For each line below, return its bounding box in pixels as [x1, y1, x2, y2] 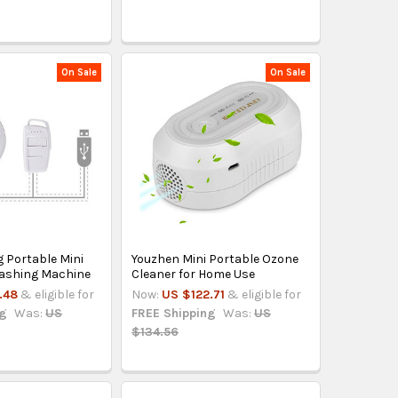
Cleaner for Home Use [131, 267, 256, 283]
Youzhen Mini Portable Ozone [131, 251, 299, 267]
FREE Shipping [131, 306, 217, 322]
